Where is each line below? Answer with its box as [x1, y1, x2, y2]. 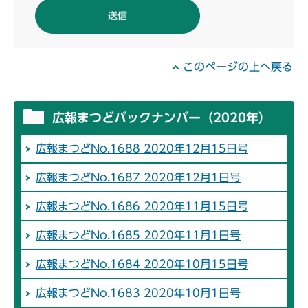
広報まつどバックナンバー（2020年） [52, 111, 271, 124]
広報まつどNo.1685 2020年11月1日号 [36, 230, 241, 241]
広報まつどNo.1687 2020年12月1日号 [36, 172, 241, 184]
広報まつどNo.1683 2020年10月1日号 [36, 287, 241, 299]
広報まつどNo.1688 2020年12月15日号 [36, 143, 248, 155]
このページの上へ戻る [183, 61, 293, 73]
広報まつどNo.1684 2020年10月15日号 [36, 258, 248, 270]
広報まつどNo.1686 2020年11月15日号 [36, 201, 248, 212]
